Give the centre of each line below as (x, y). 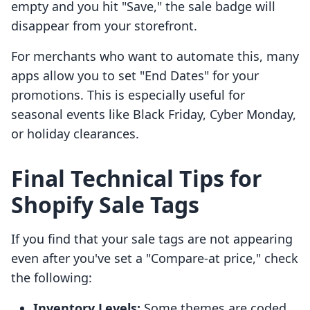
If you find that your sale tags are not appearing (152, 239)
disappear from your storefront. (104, 26)
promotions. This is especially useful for (128, 95)
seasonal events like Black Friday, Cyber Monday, (154, 115)
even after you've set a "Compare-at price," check (155, 258)
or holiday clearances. (75, 134)
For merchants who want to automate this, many (155, 56)
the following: (52, 278)
